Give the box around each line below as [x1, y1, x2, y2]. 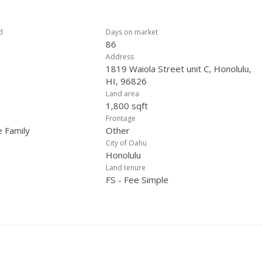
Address [106, 52, 134, 62]
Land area [106, 89, 139, 99]
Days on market [106, 27, 158, 37]
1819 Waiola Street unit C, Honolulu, [106, 63, 251, 75]
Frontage [106, 113, 136, 123]
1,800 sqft [106, 100, 148, 112]
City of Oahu [106, 138, 147, 148]
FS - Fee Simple [106, 174, 168, 186]
